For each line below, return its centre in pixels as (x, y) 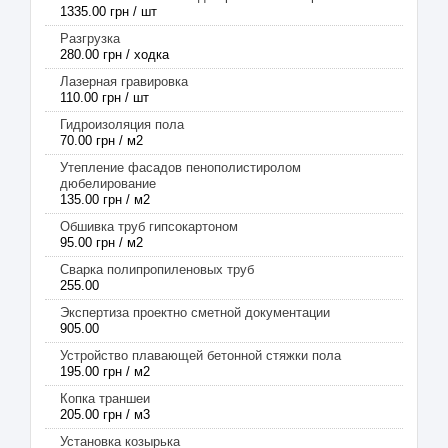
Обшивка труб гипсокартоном (149, 226)
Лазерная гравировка (124, 81)
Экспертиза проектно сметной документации (195, 312)
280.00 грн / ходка (114, 54)
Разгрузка (90, 38)
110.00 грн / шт (104, 97)
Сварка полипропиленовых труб (157, 269)
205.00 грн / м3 (105, 414)
